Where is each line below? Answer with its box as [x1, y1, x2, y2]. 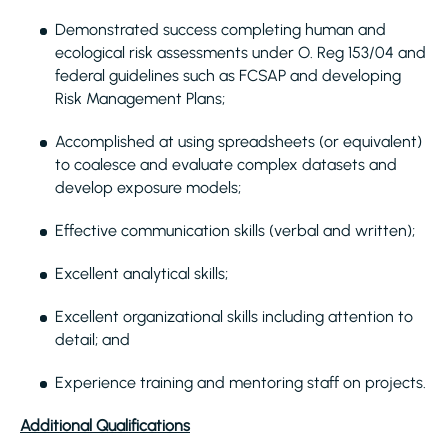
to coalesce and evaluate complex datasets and [55, 155, 397, 174]
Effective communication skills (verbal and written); [55, 221, 415, 240]
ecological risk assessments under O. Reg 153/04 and [55, 43, 426, 62]
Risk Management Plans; [55, 89, 225, 108]
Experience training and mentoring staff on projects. [55, 373, 426, 392]
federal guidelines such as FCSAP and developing [55, 66, 401, 85]
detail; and [55, 330, 130, 349]
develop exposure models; [55, 178, 241, 197]
